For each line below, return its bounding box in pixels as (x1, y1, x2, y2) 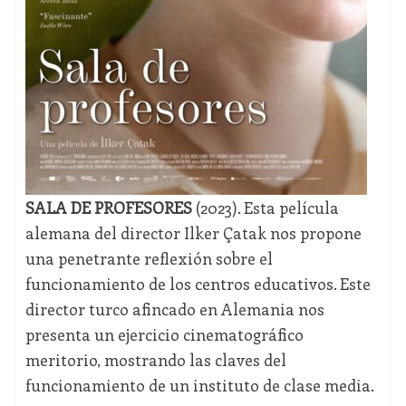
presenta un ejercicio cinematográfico (24, 324, 304, 346)
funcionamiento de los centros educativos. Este (24, 273, 371, 295)
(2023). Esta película (191, 197, 339, 219)
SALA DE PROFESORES (24, 197, 192, 219)
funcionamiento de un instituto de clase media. (24, 374, 374, 397)
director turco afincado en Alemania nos (24, 298, 324, 321)
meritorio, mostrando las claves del (24, 349, 286, 372)
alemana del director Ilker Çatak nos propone (24, 222, 362, 245)
